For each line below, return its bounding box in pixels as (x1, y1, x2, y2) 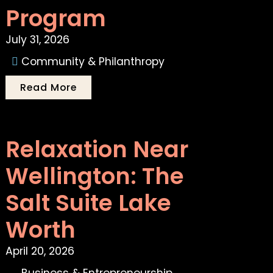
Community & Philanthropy (21, 54, 165, 69)
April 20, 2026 (5, 244, 75, 259)
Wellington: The (5, 160, 185, 193)
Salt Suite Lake (5, 187, 172, 219)
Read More (20, 80, 77, 95)
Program (5, 2, 107, 35)
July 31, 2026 (5, 32, 70, 48)
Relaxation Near (5, 133, 189, 166)
